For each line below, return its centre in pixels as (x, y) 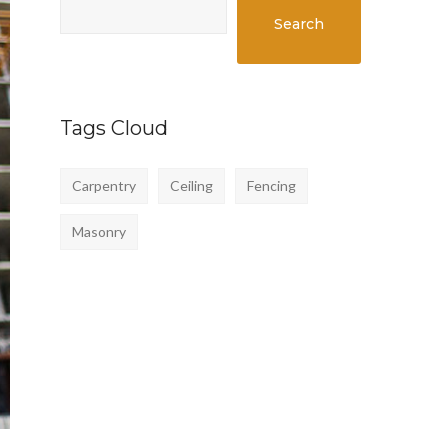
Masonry (99, 231)
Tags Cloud (114, 128)
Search (299, 24)
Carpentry (104, 185)
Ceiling (192, 185)
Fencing (272, 185)
